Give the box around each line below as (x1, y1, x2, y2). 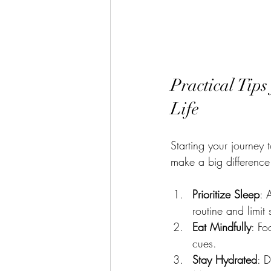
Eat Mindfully (192, 219, 251, 234)
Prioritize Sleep (192, 186, 260, 201)
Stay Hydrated (192, 252, 257, 267)
